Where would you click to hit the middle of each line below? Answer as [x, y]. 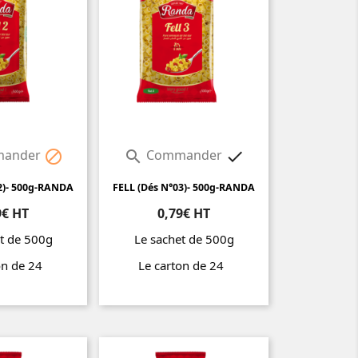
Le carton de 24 [184, 266]
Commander [184, 155]
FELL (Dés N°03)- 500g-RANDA [184, 188]
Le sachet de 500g [184, 239]
